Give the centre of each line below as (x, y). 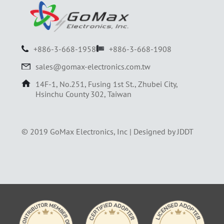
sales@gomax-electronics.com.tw (93, 67)
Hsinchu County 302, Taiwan (83, 94)
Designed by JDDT (163, 132)
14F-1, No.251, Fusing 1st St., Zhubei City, (106, 84)
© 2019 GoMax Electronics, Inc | (77, 132)
